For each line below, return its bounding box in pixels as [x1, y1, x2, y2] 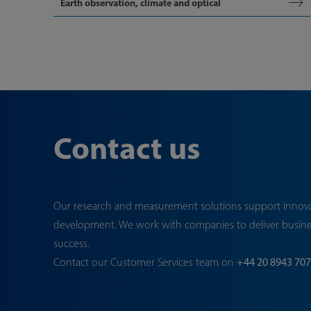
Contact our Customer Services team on [53, 255, 237, 269]
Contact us [53, 128, 201, 167]
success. [53, 237, 90, 250]
